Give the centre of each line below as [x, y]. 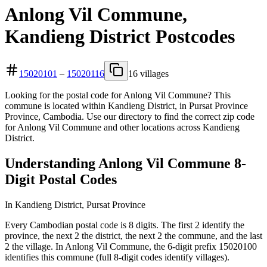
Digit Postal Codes [61, 179]
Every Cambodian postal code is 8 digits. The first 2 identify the [125, 225]
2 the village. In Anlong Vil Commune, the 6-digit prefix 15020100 [131, 246]
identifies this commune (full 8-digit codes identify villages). [117, 257]
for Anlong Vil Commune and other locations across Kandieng [122, 127]
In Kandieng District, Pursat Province [75, 204]
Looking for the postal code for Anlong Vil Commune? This [118, 95]
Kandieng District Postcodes [120, 37]
